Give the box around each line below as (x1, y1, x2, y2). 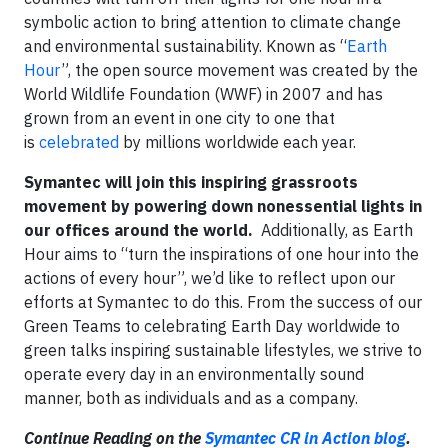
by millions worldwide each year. (119, 132, 364, 152)
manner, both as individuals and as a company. (24, 388, 358, 408)
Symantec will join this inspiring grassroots (24, 172, 358, 192)
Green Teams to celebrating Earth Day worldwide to (24, 316, 400, 336)
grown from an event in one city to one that (24, 108, 335, 128)
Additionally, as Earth (253, 220, 413, 240)
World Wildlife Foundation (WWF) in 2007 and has (24, 84, 383, 104)
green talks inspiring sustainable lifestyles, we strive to (24, 340, 422, 360)
